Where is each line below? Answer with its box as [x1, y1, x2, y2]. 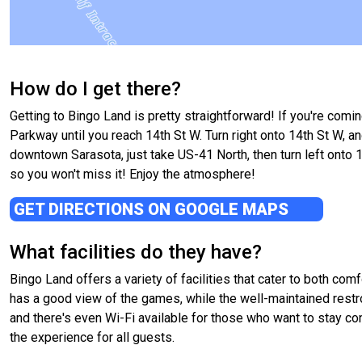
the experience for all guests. [10, 330, 175, 346]
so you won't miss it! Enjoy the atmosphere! [10, 166, 255, 183]
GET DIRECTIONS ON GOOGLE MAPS [14, 200, 293, 220]
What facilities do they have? [10, 241, 262, 264]
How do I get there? [10, 78, 181, 101]
